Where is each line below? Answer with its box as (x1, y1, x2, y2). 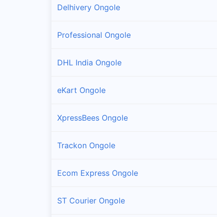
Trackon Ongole (57, 140, 115, 150)
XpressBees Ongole (57, 112, 128, 123)
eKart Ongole (57, 85, 106, 95)
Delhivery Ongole (57, 2, 120, 12)
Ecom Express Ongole (57, 168, 138, 178)
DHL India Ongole (57, 57, 122, 67)
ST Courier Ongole (57, 195, 125, 205)
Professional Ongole (57, 30, 131, 40)
